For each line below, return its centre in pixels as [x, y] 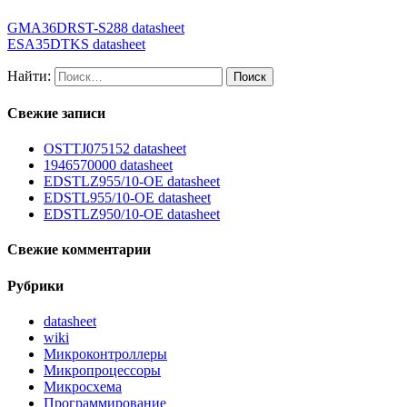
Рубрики [35, 285]
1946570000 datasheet [108, 165]
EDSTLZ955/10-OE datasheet [132, 182]
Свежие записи [56, 113]
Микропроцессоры [102, 371]
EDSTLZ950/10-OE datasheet [132, 214]
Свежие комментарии [79, 250]
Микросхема [83, 387]
